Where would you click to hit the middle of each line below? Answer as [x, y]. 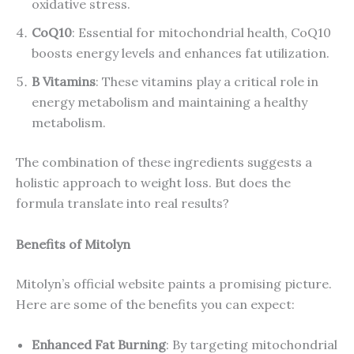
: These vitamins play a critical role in [207, 81]
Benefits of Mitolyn [73, 244]
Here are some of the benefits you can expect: [155, 304]
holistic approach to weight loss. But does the [153, 182]
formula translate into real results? [122, 203]
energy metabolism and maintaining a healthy [169, 102]
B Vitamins [64, 81]
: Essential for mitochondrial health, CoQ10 [201, 32]
